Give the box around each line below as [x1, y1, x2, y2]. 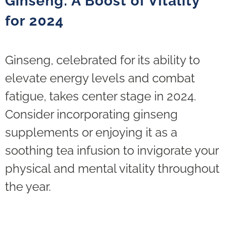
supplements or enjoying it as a [5, 125, 177, 140]
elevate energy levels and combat [5, 70, 195, 85]
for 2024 [5, 12, 64, 29]
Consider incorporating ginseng [5, 106, 178, 122]
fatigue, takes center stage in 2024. [5, 88, 196, 103]
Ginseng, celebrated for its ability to [5, 52, 200, 67]
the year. [5, 179, 51, 194]
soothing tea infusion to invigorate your [5, 143, 218, 158]
